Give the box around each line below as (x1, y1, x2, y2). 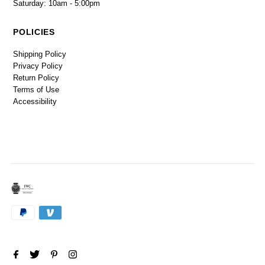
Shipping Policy (13, 49, 67, 59)
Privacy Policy (13, 61, 63, 70)
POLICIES (13, 27, 55, 37)
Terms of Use (13, 85, 60, 94)
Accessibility (13, 96, 57, 106)
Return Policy (13, 73, 60, 82)
